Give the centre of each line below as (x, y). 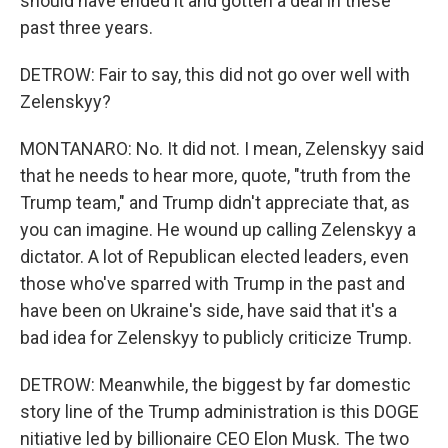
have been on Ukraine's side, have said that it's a (208, 310)
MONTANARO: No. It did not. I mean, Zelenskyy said (222, 148)
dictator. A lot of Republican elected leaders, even (214, 256)
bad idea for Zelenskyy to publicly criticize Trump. (216, 337)
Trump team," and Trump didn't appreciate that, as (215, 202)
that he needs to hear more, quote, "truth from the (215, 175)
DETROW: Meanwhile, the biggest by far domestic (215, 384)
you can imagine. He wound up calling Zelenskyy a (218, 229)
